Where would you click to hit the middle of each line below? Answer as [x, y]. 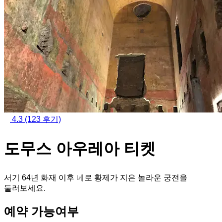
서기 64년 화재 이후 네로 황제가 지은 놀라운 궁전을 [96, 178]
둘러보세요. [25, 188]
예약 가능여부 [41, 211]
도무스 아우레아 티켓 [80, 148]
